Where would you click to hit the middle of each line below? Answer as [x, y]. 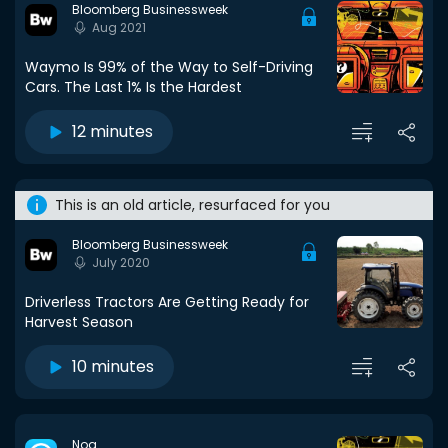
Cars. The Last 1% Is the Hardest [133, 87]
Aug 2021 [119, 28]
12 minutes [112, 131]
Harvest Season [79, 322]
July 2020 [121, 263]
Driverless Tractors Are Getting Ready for [167, 302]
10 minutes [113, 366]
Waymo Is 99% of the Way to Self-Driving [169, 67]
